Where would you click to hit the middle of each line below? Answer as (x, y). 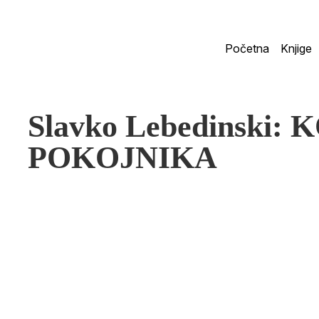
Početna (247, 48)
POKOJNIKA (122, 158)
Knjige (296, 48)
